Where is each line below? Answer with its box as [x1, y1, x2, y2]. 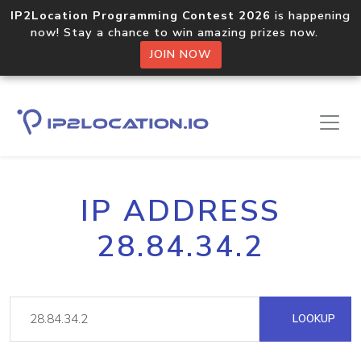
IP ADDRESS [81, 191, 280, 231]
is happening [271, 7, 351, 23]
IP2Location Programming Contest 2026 [10, 7, 271, 23]
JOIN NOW [149, 47, 212, 62]
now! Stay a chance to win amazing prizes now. [31, 24, 330, 40]
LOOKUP [289, 311, 335, 326]
